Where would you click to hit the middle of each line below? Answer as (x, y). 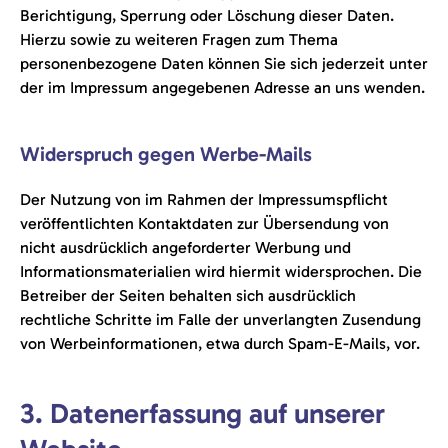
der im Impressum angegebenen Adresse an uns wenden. (222, 87)
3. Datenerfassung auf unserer (202, 413)
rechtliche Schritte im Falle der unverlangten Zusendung (220, 319)
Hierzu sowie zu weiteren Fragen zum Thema (179, 39)
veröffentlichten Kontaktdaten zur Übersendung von (204, 223)
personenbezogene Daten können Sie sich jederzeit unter (224, 63)
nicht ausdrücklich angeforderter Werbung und (185, 247)
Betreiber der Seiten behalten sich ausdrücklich (188, 295)
